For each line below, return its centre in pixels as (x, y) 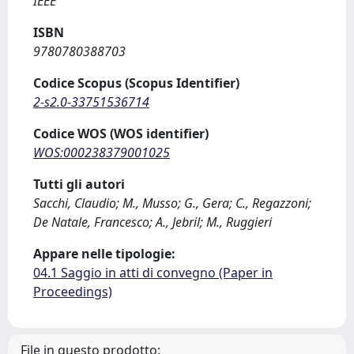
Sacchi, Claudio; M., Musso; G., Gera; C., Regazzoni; (172, 203)
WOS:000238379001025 (102, 153)
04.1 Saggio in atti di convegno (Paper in (153, 273)
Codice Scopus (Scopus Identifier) (136, 83)
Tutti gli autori (79, 184)
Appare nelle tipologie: (104, 254)
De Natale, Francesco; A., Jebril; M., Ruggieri (153, 222)
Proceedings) (73, 292)
